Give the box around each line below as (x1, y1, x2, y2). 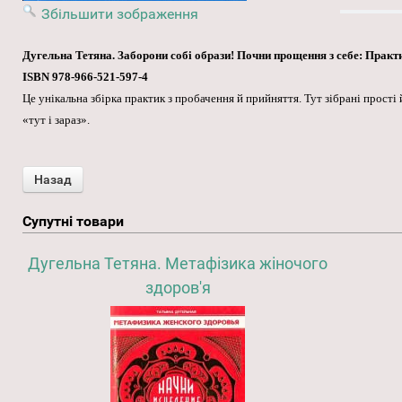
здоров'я (144, 278, 211, 298)
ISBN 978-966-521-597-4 (22, 70, 148, 84)
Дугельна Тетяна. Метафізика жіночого (28, 254, 328, 274)
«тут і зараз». (22, 113, 90, 127)
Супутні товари (22, 213, 124, 231)
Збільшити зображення (41, 5, 198, 23)
